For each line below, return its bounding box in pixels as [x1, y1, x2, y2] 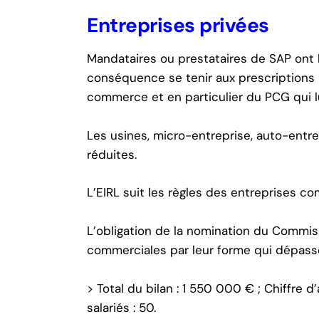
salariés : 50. [87, 299, 156, 315]
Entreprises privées [87, 11, 269, 38]
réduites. [87, 146, 137, 162]
